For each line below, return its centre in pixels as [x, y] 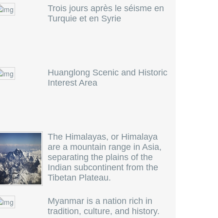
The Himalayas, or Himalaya [103, 137]
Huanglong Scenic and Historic [108, 73]
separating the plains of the [100, 157]
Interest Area [73, 83]
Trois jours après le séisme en [106, 8]
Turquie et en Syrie [84, 18]
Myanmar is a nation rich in [100, 201]
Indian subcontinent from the [103, 167]
